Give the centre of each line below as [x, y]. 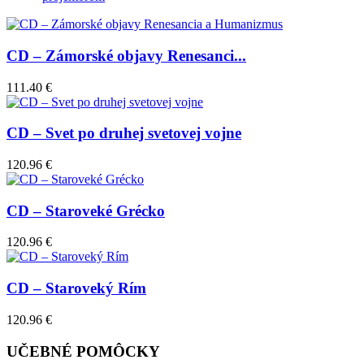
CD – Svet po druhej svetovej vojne [124, 133]
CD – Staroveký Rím [76, 288]
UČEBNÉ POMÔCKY [83, 351]
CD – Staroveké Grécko [86, 210]
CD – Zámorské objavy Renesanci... [126, 55]
